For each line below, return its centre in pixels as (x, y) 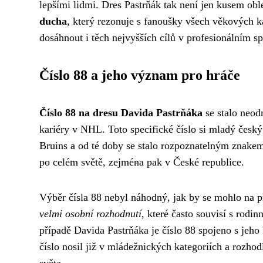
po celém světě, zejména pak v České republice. (142, 162)
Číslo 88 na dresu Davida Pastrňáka (121, 113)
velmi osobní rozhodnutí (90, 214)
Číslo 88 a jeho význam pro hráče (140, 75)
